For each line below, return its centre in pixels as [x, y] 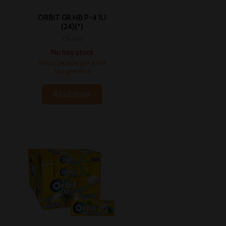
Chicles [72, 39]
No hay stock [72, 53]
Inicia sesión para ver [72, 63]
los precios [72, 71]
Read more [72, 95]
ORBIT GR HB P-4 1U [72, 18]
